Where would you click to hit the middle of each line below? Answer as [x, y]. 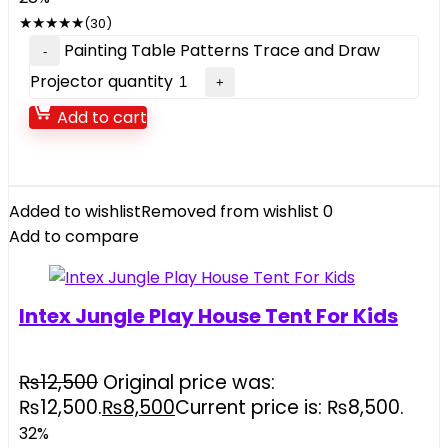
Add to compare [74, 236]
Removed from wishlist [230, 211]
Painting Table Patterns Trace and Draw [222, 50]
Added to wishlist [75, 211]
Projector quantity [101, 81]
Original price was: [189, 382]
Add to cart [100, 117]
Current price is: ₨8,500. [289, 407]
